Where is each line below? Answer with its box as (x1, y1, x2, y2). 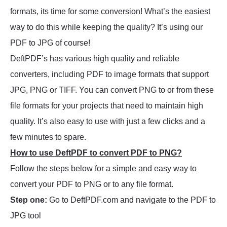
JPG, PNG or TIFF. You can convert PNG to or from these (10, 86, 214, 95)
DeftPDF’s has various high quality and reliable (10, 54, 179, 63)
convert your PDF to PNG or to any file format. (10, 180, 173, 189)
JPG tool (10, 211, 41, 220)
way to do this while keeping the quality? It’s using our (10, 23, 203, 32)
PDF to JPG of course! (10, 39, 90, 48)
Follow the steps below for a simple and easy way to (10, 164, 197, 173)
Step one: (10, 196, 47, 205)
